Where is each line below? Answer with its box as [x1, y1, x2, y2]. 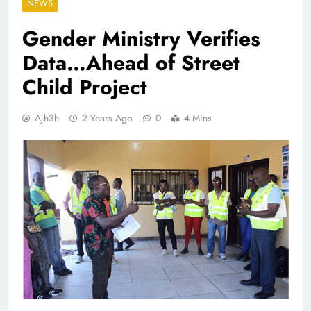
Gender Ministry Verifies [22, 23, 260, 53]
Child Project [22, 72, 147, 102]
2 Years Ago [82, 110, 133, 125]
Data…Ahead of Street [22, 47, 240, 78]
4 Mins [184, 110, 212, 125]
